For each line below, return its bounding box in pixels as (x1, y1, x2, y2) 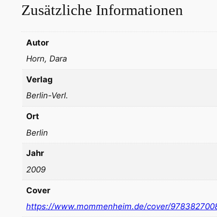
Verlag (26, 75, 53, 85)
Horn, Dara (26, 54, 67, 64)
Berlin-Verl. (26, 91, 69, 101)
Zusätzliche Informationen (21, 1, 183, 18)
